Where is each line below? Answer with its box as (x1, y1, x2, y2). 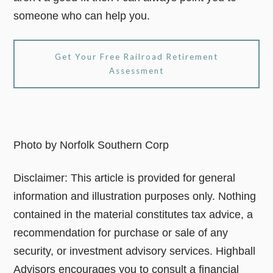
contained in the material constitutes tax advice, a (13, 208, 253, 221)
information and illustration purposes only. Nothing (13, 190, 257, 203)
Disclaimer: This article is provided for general (13, 172, 236, 185)
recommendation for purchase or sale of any (13, 227, 229, 239)
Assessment (109, 66, 164, 76)
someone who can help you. (13, 10, 151, 23)
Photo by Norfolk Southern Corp (13, 139, 169, 152)
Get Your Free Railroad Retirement (55, 52, 218, 62)
